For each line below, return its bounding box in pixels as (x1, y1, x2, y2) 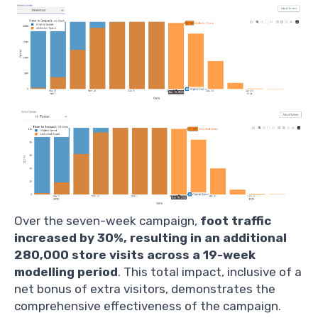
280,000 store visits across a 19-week (14, 247, 256, 262)
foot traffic (200, 213, 271, 228)
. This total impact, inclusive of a (118, 264, 302, 279)
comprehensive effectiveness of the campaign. (14, 298, 281, 313)
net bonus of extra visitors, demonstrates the (14, 281, 275, 296)
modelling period (14, 264, 118, 279)
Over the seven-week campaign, (14, 213, 200, 228)
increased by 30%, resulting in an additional (14, 230, 287, 245)
